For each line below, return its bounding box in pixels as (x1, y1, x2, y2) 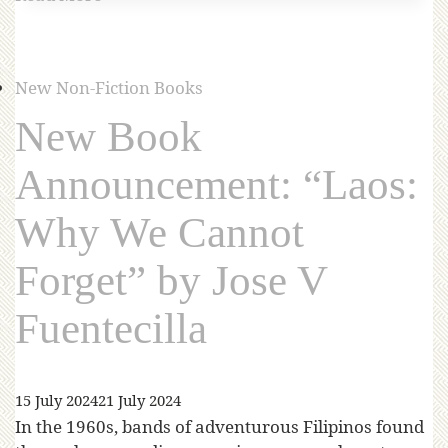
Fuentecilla (15, 305, 207, 353)
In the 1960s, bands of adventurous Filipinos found (15, 415, 424, 439)
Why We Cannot (15, 209, 304, 257)
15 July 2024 (15, 390, 98, 411)
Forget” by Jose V (15, 257, 327, 305)
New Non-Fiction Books (15, 76, 203, 100)
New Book (15, 113, 202, 161)
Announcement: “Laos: (15, 161, 418, 209)
